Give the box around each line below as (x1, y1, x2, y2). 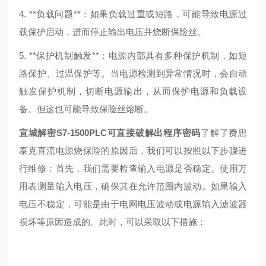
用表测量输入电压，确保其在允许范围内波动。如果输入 (19, 181, 247, 191)
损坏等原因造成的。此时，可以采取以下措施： (19, 217, 206, 227)
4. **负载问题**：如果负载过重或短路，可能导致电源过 (19, 9, 247, 19)
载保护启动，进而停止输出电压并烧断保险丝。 (19, 27, 206, 37)
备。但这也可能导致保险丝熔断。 (19, 104, 153, 114)
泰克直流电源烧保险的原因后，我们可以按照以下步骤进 (19, 145, 247, 156)
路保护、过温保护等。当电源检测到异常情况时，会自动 (19, 68, 247, 78)
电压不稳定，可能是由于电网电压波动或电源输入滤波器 (19, 199, 247, 209)
